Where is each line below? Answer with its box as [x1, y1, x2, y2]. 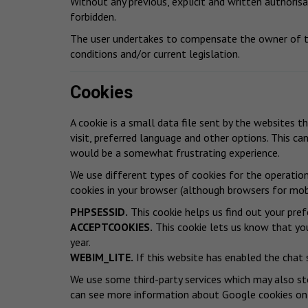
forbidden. [70, 9, 116, 23]
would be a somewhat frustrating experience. [70, 146, 280, 160]
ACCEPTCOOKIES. [70, 220, 153, 234]
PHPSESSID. [70, 205, 128, 219]
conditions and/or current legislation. [70, 46, 240, 60]
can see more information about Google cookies [70, 287, 296, 302]
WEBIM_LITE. [70, 250, 133, 265]
